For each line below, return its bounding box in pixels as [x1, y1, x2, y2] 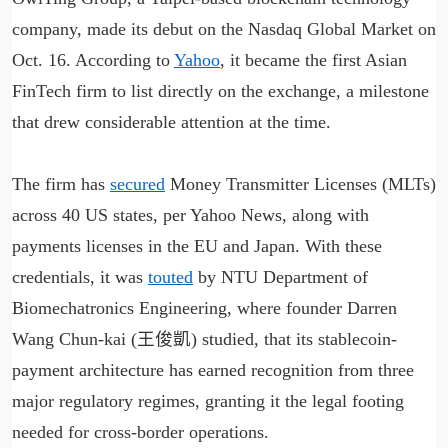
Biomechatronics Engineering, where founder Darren [12, 297, 397, 318]
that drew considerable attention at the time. [12, 111, 331, 132]
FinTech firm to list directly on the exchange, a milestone [12, 80, 429, 101]
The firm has [12, 173, 110, 194]
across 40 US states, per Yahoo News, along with [12, 204, 369, 225]
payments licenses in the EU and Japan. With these [12, 235, 382, 256]
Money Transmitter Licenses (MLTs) [165, 173, 436, 194]
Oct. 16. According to [12, 49, 174, 70]
